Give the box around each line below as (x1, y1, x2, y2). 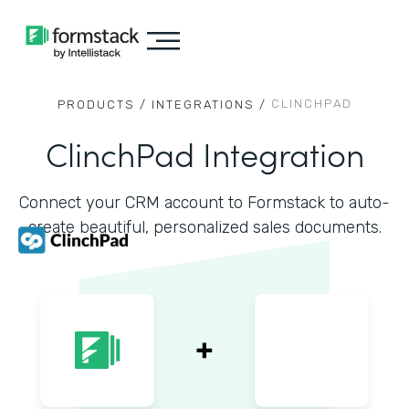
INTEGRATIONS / (151, 98, 267, 111)
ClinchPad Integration (45, 130, 364, 176)
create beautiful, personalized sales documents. (27, 217, 382, 237)
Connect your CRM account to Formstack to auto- (19, 193, 390, 213)
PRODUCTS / (57, 98, 147, 111)
